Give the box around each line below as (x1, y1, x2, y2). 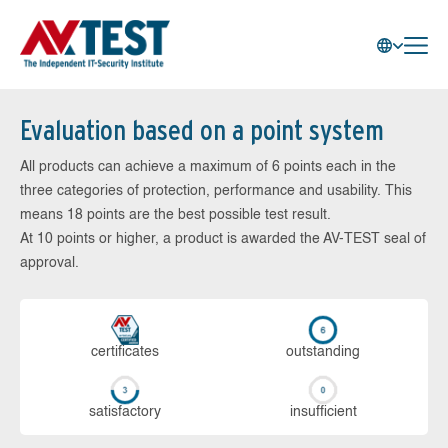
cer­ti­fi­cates (91, 345, 159, 359)
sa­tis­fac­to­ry (89, 405, 161, 419)
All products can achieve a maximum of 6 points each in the (20, 160, 396, 174)
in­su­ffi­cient (289, 405, 357, 419)
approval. (20, 256, 79, 270)
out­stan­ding (286, 345, 360, 359)
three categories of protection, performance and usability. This (20, 184, 412, 198)
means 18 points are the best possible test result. (20, 208, 331, 222)
